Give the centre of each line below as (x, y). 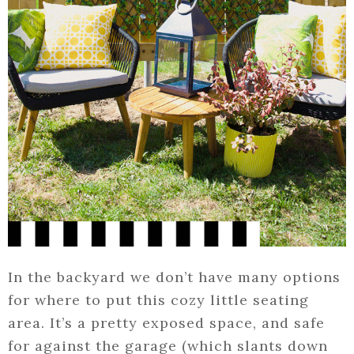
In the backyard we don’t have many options (174, 277)
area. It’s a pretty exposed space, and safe (166, 323)
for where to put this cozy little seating (158, 300)
